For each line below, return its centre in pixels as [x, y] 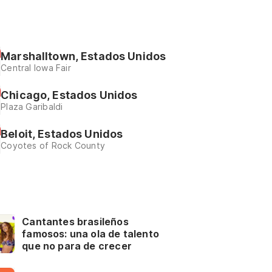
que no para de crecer [77, 246]
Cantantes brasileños [75, 222]
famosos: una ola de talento [90, 234]
